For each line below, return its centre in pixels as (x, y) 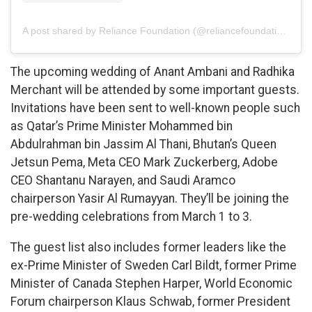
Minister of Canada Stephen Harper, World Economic (151, 283)
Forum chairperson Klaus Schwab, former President (150, 301)
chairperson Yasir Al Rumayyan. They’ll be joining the (150, 199)
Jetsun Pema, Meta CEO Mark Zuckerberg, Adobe (144, 163)
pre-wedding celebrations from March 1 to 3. (131, 217)
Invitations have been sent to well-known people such (155, 108)
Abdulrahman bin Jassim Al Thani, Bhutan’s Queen (143, 145)
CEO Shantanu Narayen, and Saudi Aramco (123, 181)
